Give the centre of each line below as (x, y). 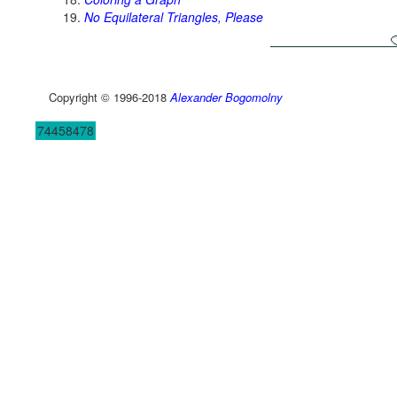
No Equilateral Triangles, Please (174, 16)
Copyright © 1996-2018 (109, 97)
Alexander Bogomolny (226, 97)
